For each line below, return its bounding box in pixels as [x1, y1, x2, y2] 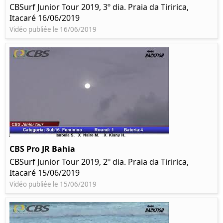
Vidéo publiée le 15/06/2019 [9, 180, 97, 189]
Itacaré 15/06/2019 [9, 167, 80, 179]
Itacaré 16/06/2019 [9, 12, 80, 24]
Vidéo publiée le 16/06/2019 [9, 25, 97, 34]
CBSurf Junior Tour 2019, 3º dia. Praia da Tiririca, [9, 1, 189, 13]
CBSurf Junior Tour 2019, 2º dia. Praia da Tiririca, [9, 156, 189, 168]
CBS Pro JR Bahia [9, 143, 75, 155]
